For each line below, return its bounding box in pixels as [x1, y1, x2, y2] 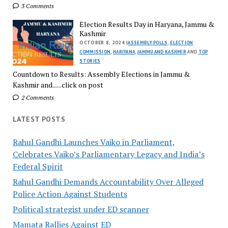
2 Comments [19, 94, 54, 101]
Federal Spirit [12, 161, 63, 172]
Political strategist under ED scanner [12, 204, 149, 215]
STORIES [79, 58, 101, 64]
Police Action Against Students [12, 188, 127, 199]
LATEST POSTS [12, 115, 65, 124]
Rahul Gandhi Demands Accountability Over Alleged [12, 176, 204, 187]
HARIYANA [112, 49, 135, 54]
